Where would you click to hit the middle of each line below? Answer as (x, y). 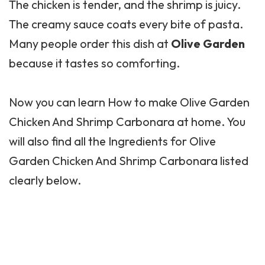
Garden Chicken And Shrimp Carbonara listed (129, 161)
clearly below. (45, 180)
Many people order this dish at (90, 43)
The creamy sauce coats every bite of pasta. (126, 24)
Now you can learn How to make (94, 102)
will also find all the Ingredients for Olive (112, 141)
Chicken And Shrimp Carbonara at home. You (127, 122)
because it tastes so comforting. (94, 63)
